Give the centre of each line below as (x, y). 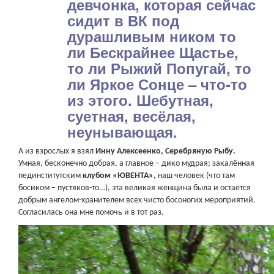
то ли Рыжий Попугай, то (159, 68)
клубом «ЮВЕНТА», (118, 176)
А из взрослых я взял (56, 151)
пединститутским (50, 176)
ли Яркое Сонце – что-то (157, 84)
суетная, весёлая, (131, 116)
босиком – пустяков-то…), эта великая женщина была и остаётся (135, 188)
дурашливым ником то (152, 36)
